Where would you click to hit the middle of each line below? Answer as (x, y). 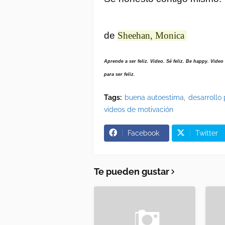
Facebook (143, 133)
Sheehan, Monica (152, 35)
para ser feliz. (120, 74)
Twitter (207, 133)
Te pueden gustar (132, 171)
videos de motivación (139, 109)
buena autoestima (154, 97)
